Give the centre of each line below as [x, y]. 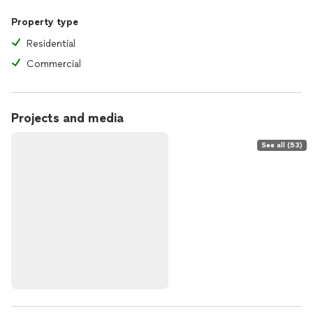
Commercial [54, 64]
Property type [45, 22]
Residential [51, 44]
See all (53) [282, 145]
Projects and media [67, 118]
